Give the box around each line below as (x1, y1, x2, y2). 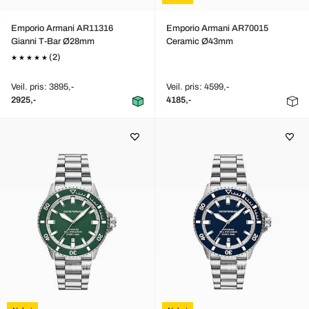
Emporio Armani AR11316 (11, 23, 113, 33)
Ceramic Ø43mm (166, 37, 233, 46)
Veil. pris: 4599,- (166, 82, 229, 92)
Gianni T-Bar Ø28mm (11, 37, 94, 46)
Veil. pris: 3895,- (11, 82, 74, 92)
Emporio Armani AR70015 (166, 23, 268, 33)
